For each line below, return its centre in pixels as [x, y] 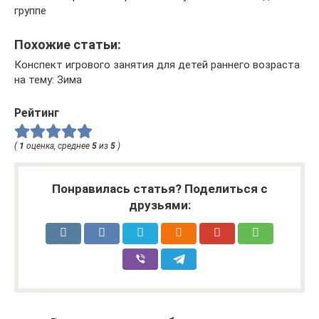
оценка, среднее [58, 146]
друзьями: [159, 205]
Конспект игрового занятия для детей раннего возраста [157, 64]
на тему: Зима [48, 79]
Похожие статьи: [68, 44]
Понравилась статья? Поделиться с [159, 189]
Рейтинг [37, 113]
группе [30, 10]
